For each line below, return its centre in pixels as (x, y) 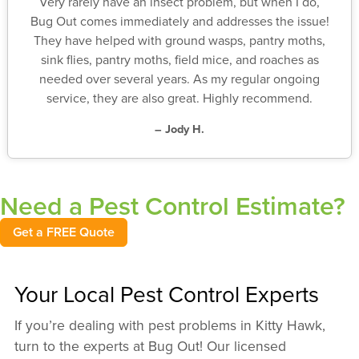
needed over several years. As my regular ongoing (179, 79)
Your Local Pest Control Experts (166, 294)
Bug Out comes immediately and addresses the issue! (179, 21)
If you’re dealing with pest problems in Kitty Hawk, (169, 325)
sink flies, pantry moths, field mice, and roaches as (179, 60)
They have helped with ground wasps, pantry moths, (179, 40)
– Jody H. (179, 129)
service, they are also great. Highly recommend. (179, 98)
